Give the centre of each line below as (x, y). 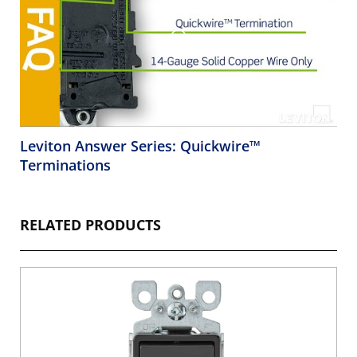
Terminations (65, 165)
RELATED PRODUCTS (90, 225)
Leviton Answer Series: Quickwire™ (140, 146)
